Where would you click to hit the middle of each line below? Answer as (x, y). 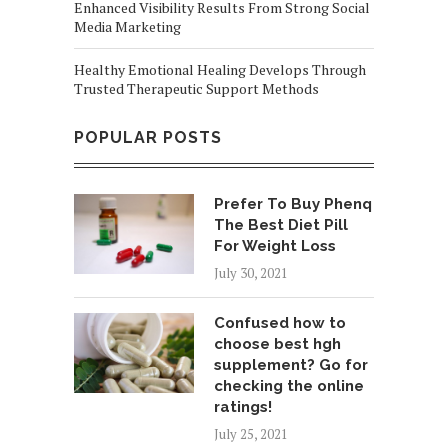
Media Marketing (127, 26)
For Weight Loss (275, 245)
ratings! (243, 406)
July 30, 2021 (251, 272)
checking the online (289, 385)
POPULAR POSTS (148, 137)
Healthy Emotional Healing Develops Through (220, 69)
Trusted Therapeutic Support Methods (196, 88)
